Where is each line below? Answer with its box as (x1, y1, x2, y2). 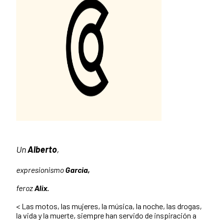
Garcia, (65, 165, 90, 175)
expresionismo (16, 165, 65, 175)
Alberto (27, 144, 57, 155)
